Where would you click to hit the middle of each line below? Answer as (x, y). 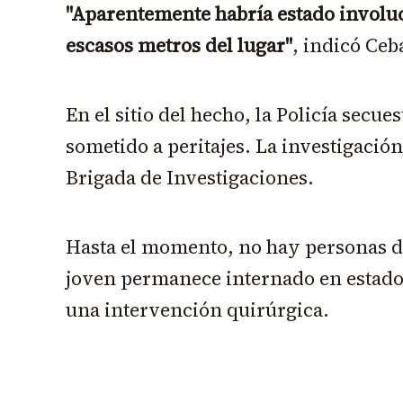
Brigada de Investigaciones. (190, 178)
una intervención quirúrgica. (197, 310)
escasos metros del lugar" (179, 46)
